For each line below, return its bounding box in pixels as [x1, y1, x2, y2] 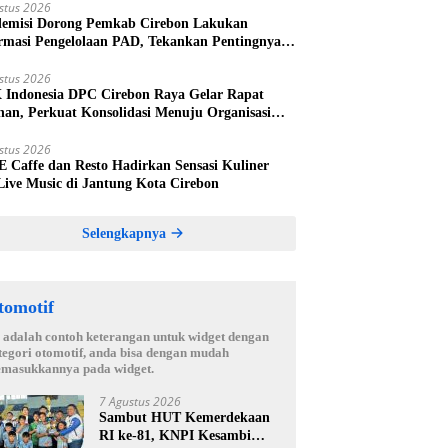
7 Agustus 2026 [99, 393, 182, 411]
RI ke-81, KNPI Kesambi [99, 428, 252, 444]
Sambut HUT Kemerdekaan [99, 410, 271, 426]
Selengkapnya [81, 226, 170, 242]
